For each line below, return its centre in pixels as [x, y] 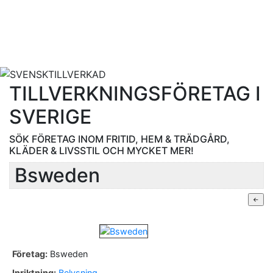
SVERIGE [50, 116]
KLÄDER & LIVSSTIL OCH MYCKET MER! [101, 150]
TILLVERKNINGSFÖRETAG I [135, 93]
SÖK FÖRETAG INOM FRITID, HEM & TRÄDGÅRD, [119, 139]
